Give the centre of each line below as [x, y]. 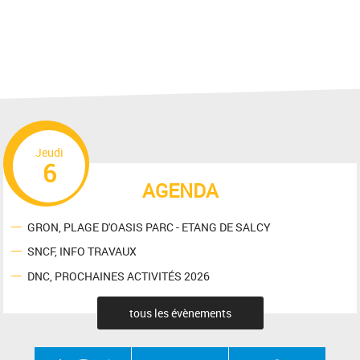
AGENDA [180, 190]
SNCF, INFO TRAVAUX [82, 251]
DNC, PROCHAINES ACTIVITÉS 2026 [119, 276]
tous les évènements [180, 313]
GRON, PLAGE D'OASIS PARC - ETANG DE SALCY [149, 227]
